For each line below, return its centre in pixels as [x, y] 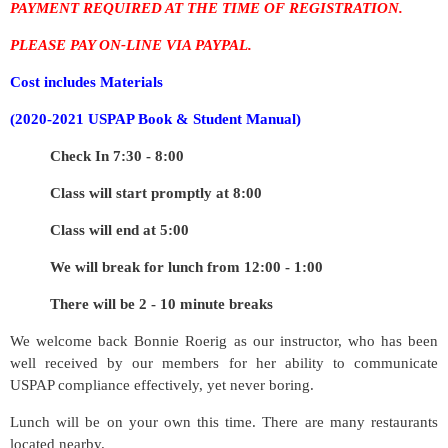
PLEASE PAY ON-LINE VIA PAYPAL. [131, 45]
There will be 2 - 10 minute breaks [161, 304]
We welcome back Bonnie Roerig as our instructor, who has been [224, 341]
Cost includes [55, 82]
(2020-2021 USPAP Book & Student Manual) [155, 119]
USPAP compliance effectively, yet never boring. [162, 385]
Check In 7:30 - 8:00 [117, 156]
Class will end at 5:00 [119, 230]
